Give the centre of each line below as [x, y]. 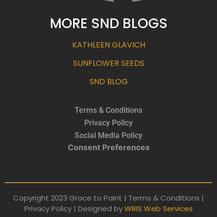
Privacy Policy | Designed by [74, 208]
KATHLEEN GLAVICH [108, 45]
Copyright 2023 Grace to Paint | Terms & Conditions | [108, 198]
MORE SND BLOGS [108, 23]
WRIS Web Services [159, 208]
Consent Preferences [108, 147]
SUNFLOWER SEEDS [108, 63]
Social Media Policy [108, 135]
